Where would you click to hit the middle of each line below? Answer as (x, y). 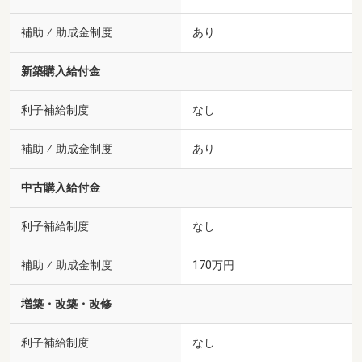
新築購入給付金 (61, 71)
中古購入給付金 (61, 187)
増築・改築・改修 (66, 304)
